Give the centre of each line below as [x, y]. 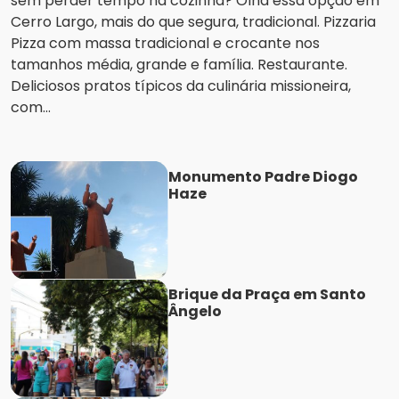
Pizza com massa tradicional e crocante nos [165, 43]
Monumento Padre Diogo [263, 176]
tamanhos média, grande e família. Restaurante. [179, 64]
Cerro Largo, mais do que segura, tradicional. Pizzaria [195, 21]
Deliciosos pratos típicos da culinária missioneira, [181, 85]
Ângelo [195, 312]
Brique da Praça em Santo [267, 295]
